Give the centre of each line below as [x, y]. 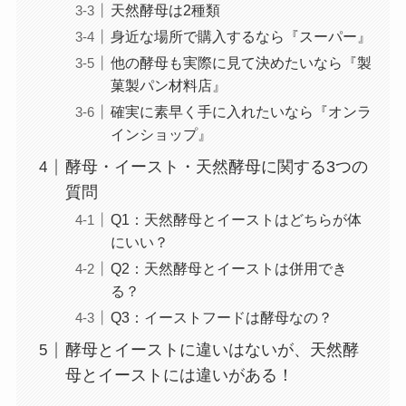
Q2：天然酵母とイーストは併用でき [228, 269]
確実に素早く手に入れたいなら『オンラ [241, 112]
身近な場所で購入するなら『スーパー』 [241, 37]
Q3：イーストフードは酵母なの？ [221, 318]
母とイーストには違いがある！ [179, 376]
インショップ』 [161, 135]
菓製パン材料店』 [168, 86]
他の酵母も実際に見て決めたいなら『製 [241, 63]
